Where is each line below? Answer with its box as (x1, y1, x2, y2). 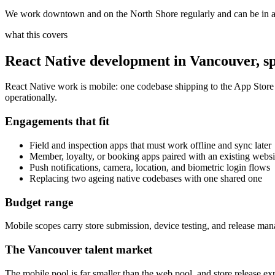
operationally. (5, 92, 57, 103)
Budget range (5, 195, 73, 209)
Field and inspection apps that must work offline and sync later (29, 139, 271, 150)
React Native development (5, 52, 170, 69)
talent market (82, 243, 152, 257)
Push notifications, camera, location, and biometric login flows (29, 161, 270, 172)
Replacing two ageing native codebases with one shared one (29, 172, 262, 184)
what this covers (5, 29, 68, 40)
